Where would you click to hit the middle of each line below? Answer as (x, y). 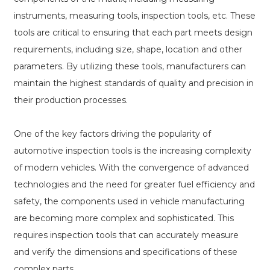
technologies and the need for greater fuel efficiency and (134, 185)
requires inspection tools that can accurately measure (126, 235)
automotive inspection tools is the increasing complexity (132, 151)
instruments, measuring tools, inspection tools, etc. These (134, 16)
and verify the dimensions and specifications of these (125, 252)
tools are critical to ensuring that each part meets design (133, 33)
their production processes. (71, 100)
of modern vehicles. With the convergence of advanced (131, 168)
